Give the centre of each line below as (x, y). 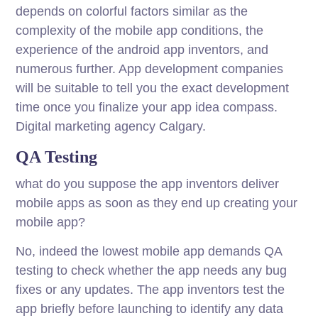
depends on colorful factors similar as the (132, 12)
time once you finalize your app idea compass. (147, 108)
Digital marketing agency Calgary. (111, 127)
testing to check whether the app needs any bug (152, 271)
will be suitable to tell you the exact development (153, 88)
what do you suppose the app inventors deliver (148, 184)
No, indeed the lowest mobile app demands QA (149, 252)
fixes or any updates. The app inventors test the (150, 290)
